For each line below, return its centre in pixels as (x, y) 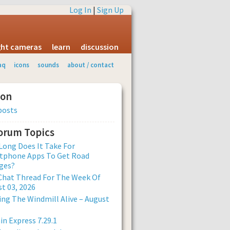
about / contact (90, 65)
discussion (100, 47)
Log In (80, 10)
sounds (49, 65)
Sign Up (110, 10)
